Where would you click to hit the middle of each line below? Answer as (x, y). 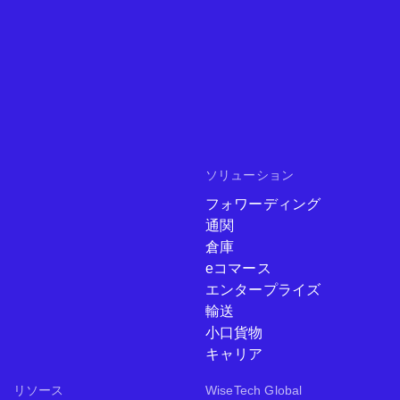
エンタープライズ (263, 290)
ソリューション (250, 175)
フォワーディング (263, 204)
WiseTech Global (254, 391)
